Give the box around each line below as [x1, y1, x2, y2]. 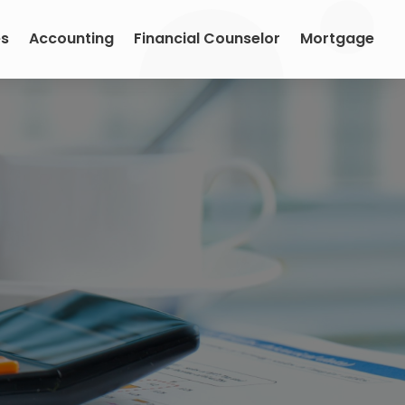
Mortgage [300, 28, 375, 50]
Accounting [29, 28, 115, 50]
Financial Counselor [134, 28, 281, 50]
